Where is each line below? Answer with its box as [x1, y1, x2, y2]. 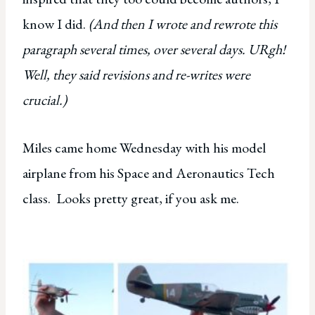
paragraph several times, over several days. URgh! [22, 40, 285, 59]
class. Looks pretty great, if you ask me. [22, 189, 239, 208]
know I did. [22, 15, 86, 34]
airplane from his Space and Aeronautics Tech [22, 164, 275, 183]
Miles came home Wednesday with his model [22, 139, 266, 157]
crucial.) [22, 91, 70, 110]
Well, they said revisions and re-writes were [22, 65, 250, 84]
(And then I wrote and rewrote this [86, 15, 277, 34]
